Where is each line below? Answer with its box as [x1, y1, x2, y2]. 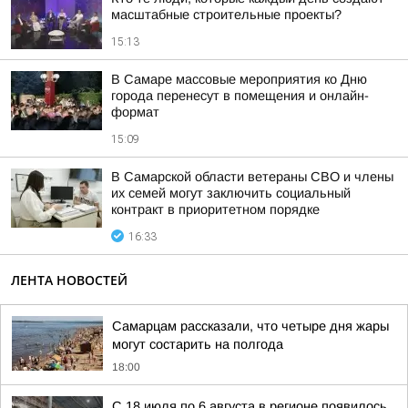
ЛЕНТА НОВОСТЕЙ [11, 271, 127, 289]
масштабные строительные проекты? [111, 7, 342, 22]
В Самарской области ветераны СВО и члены [111, 169, 393, 184]
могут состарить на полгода [112, 337, 283, 352]
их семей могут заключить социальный [111, 186, 351, 200]
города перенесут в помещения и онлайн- [111, 88, 369, 103]
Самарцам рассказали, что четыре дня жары [112, 319, 389, 333]
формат [111, 105, 159, 119]
